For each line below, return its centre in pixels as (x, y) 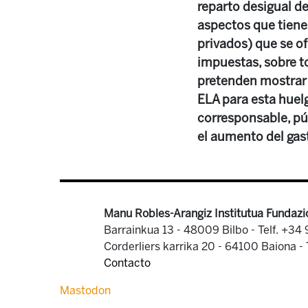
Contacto (127, 263)
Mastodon (85, 290)
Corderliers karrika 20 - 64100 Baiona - (205, 246)
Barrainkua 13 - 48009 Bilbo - (181, 230)
